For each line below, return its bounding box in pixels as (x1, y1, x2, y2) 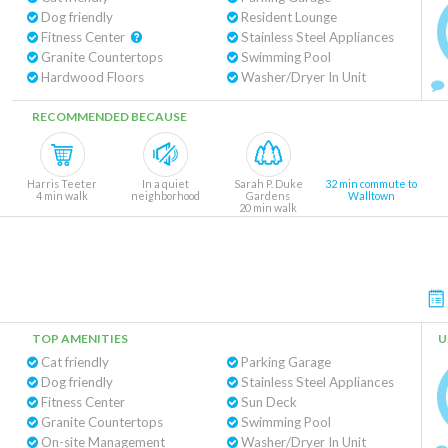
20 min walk (239, 201, 297, 214)
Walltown (347, 189, 395, 202)
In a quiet (141, 177, 189, 190)
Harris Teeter (27, 177, 97, 190)
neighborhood (130, 189, 200, 202)
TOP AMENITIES (32, 331, 128, 346)
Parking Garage (237, 354, 331, 370)
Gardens (246, 189, 290, 202)
